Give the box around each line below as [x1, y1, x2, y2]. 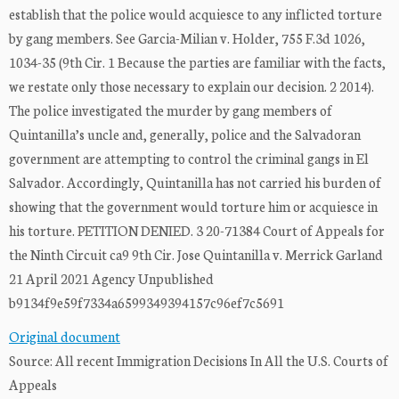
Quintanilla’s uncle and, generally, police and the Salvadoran [9, 125, 361, 144]
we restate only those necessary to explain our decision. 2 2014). [9, 77, 374, 96]
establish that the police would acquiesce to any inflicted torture [9, 4, 382, 24]
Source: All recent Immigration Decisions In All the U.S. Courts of [9, 351, 388, 370]
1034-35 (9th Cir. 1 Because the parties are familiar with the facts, [9, 53, 386, 72]
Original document [9, 327, 120, 346]
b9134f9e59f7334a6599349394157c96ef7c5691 [9, 293, 284, 313]
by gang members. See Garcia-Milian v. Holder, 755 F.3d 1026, [9, 28, 365, 48]
